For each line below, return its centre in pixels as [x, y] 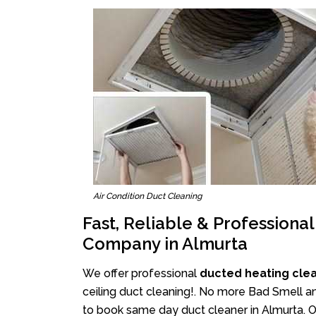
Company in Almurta [165, 244]
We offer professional [141, 273]
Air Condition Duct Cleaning [147, 196]
